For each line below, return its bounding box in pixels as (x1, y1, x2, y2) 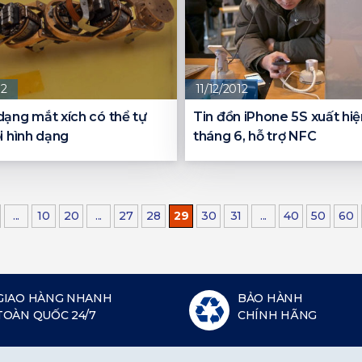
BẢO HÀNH (238, 291, 303, 306)
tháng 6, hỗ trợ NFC (193, 128, 317, 145)
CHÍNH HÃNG (238, 308, 317, 323)
